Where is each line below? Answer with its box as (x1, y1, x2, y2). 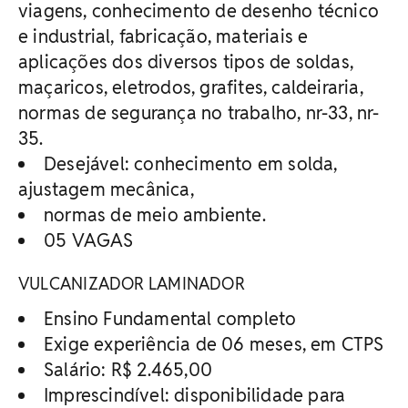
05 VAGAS (44, 228, 134, 252)
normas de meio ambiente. (44, 202, 266, 227)
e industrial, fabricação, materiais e (18, 24, 309, 48)
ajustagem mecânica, (18, 177, 194, 201)
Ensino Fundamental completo (44, 306, 297, 331)
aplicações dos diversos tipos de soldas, (18, 49, 354, 74)
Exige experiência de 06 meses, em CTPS (44, 331, 384, 356)
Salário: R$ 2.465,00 (44, 357, 212, 382)
